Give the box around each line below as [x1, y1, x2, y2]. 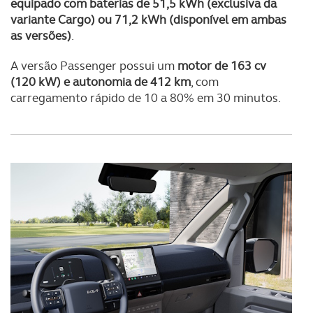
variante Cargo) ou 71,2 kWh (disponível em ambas [10, 11, 286, 27]
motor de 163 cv [177, 57, 266, 73]
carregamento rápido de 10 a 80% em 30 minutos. [10, 89, 281, 105]
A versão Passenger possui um [10, 57, 177, 73]
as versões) [10, 27, 71, 43]
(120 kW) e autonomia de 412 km [10, 73, 191, 89]
